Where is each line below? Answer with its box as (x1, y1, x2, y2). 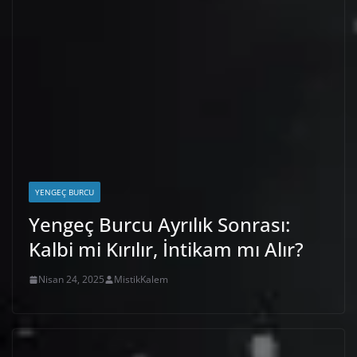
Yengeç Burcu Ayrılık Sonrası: (29, 211, 290, 238)
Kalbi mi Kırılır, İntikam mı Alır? (29, 236, 304, 263)
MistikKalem (114, 273, 168, 287)
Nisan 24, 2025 (38, 273, 104, 287)
